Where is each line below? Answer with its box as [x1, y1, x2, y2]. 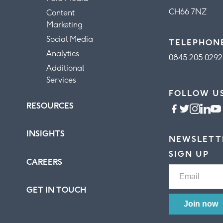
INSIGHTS [26, 129, 65, 139]
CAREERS [26, 157, 63, 167]
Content [46, 7, 75, 17]
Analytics [46, 48, 80, 58]
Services [46, 75, 77, 85]
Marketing [46, 19, 83, 29]
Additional [46, 63, 85, 73]
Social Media [46, 34, 94, 44]
